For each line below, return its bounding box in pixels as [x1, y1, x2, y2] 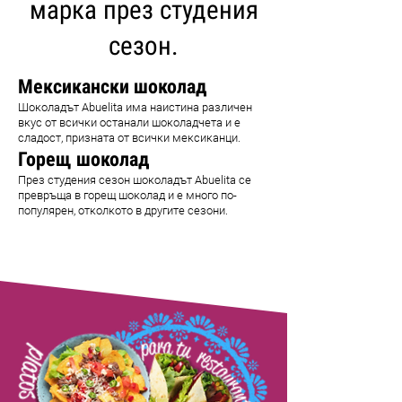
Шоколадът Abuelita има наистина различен [18, 100, 252, 114]
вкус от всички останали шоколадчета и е [18, 116, 240, 129]
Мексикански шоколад [18, 74, 206, 98]
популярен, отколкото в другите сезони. [18, 204, 228, 217]
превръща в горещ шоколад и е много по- [18, 188, 237, 202]
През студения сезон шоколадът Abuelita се [18, 173, 251, 187]
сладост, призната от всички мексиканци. [18, 131, 240, 144]
